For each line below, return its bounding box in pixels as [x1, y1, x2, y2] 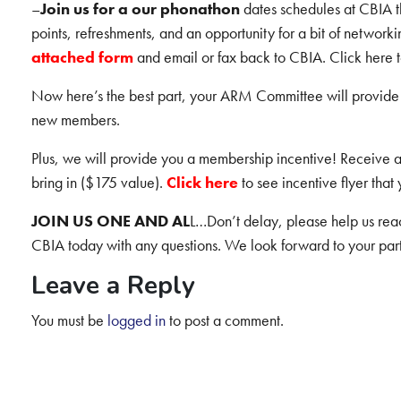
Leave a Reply [30, 269, 195, 303]
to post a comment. [165, 310, 284, 330]
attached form [30, 47, 137, 67]
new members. [30, 109, 120, 130]
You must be [30, 310, 107, 330]
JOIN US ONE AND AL [30, 210, 190, 231]
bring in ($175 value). [30, 172, 166, 192]
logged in [107, 310, 166, 330]
